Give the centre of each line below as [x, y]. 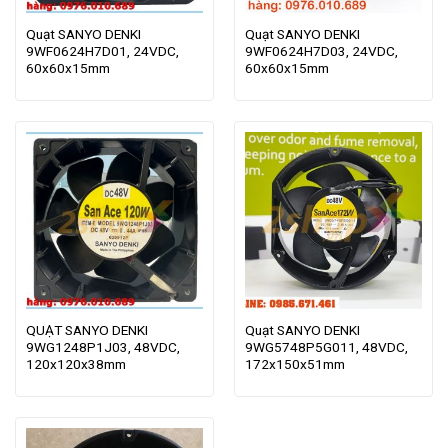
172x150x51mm [294, 363]
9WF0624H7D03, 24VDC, [321, 50]
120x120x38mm [75, 363]
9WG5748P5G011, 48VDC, [326, 346]
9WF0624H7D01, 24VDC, [102, 50]
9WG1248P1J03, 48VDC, [102, 346]
